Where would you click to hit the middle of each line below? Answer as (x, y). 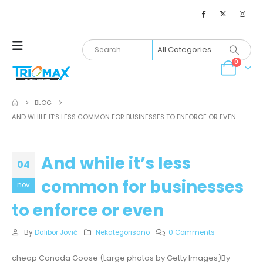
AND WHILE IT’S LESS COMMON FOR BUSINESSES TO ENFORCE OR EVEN (124, 117)
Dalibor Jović (56, 232)
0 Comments (192, 232)
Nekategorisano (123, 232)
